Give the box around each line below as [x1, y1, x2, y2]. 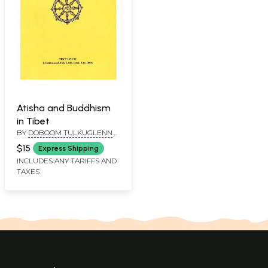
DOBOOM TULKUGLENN [28, 127, 112, 137]
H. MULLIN [17, 137, 53, 147]
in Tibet [17, 115, 50, 127]
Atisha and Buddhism [17, 102, 111, 114]
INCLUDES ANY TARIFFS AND [17, 156, 117, 165]
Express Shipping [38, 144, 99, 153]
